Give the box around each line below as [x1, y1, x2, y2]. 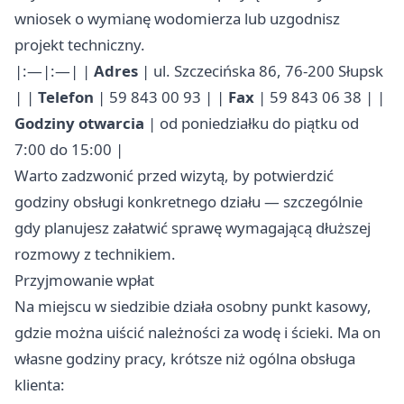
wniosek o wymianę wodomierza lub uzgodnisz [14, 8, 340, 30]
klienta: [14, 374, 65, 396]
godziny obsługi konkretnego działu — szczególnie [14, 191, 363, 213]
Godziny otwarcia [14, 113, 144, 134]
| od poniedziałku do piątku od [144, 113, 359, 134]
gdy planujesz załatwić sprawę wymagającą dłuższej [14, 217, 371, 239]
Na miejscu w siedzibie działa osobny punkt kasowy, [14, 296, 372, 317]
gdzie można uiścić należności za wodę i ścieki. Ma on [14, 322, 381, 344]
